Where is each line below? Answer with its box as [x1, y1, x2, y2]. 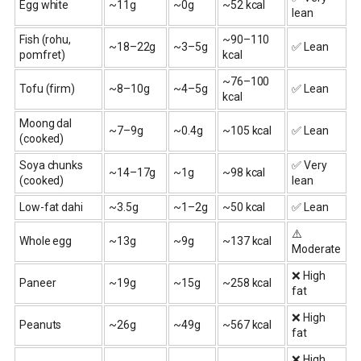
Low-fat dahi [19, 201, 83, 214]
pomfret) [19, 48, 66, 62]
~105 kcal [222, 124, 272, 138]
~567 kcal [222, 318, 272, 332]
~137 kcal [222, 234, 272, 248]
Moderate [292, 243, 342, 256]
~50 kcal [222, 201, 266, 214]
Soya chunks [19, 159, 83, 172]
